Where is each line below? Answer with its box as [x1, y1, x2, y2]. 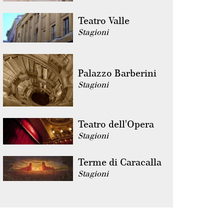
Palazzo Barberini [78, 67, 156, 79]
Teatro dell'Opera [78, 118, 154, 130]
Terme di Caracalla [78, 156, 161, 168]
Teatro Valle [78, 15, 129, 26]
